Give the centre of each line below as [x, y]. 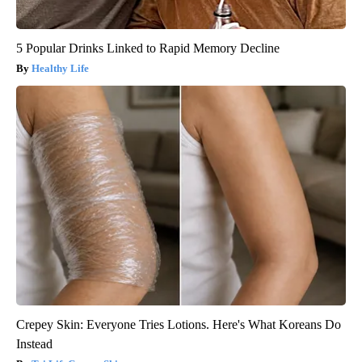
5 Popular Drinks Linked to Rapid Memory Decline [148, 48]
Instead [34, 344]
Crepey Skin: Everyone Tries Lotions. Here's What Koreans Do [179, 325]
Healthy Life [60, 69]
